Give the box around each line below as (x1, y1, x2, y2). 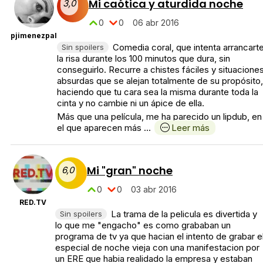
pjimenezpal (11, 31, 57, 40)
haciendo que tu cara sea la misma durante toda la (57, 86, 258, 97)
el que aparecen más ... (57, 122, 151, 133)
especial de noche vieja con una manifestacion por (55, 241, 259, 253)
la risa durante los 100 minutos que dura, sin (57, 52, 230, 64)
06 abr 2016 (133, 17, 179, 28)
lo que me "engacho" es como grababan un (55, 219, 231, 231)
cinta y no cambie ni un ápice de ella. (57, 97, 204, 109)
